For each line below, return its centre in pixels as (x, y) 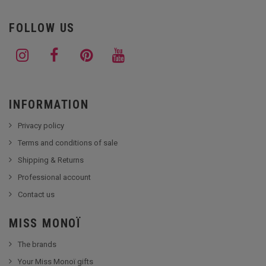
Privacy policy (41, 125)
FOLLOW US (42, 28)
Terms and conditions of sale (68, 142)
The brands (37, 244)
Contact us (36, 194)
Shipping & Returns (51, 160)
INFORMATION (49, 104)
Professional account (54, 177)
